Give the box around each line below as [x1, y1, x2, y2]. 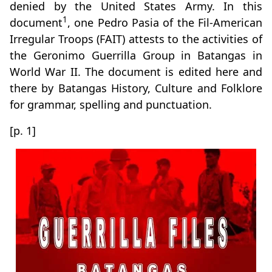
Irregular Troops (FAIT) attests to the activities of [10, 32, 262, 47]
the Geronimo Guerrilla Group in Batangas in [10, 48, 262, 63]
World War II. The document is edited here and [10, 64, 262, 80]
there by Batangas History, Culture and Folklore [10, 81, 262, 96]
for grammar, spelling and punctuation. [10, 97, 212, 112]
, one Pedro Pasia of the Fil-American [67, 15, 262, 30]
